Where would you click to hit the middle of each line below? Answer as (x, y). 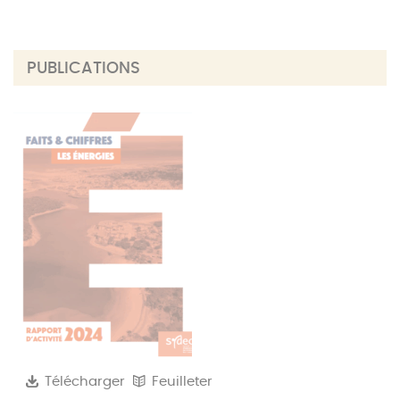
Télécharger (83, 381)
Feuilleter (181, 381)
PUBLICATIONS (83, 68)
